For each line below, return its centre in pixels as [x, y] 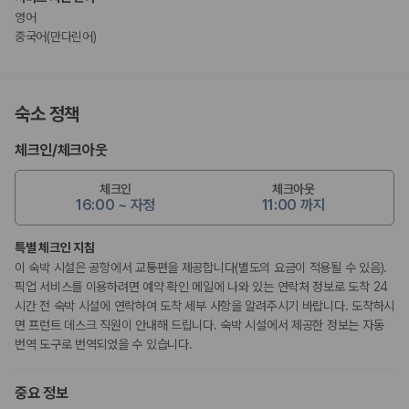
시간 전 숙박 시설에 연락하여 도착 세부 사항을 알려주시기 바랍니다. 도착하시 [204, 306]
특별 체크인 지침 [55, 248]
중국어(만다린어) [56, 37]
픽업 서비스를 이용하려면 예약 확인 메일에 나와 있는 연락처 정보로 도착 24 [201, 287]
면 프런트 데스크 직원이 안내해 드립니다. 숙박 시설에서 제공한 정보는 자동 [199, 325]
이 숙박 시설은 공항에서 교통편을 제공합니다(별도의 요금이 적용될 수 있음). [201, 268]
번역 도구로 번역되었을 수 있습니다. [104, 345]
